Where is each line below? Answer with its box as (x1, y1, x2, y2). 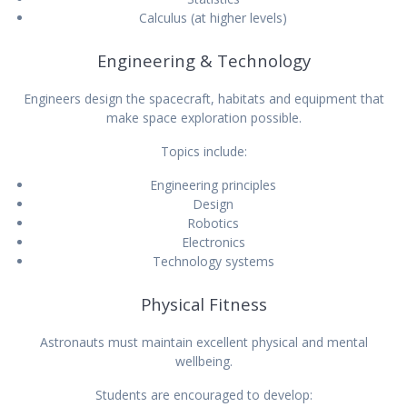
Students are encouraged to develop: (94, 385, 313, 403)
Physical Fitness (140, 292, 267, 315)
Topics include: (160, 142, 247, 160)
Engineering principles (150, 175, 276, 194)
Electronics (181, 233, 245, 251)
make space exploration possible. (105, 108, 302, 126)
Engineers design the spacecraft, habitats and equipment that (23, 89, 384, 107)
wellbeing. (174, 352, 233, 370)
